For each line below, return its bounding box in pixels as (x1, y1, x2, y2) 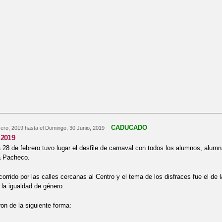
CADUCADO (111, 124, 147, 132)
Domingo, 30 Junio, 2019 (45, 125, 105, 131)
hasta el (23, 125, 45, 131)
